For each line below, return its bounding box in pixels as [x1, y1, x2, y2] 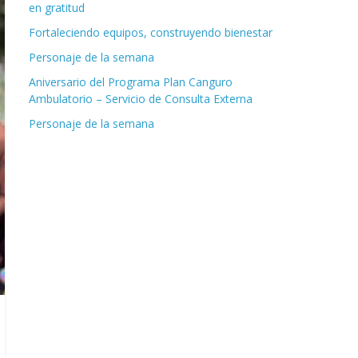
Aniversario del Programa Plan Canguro [29, 74, 233, 90]
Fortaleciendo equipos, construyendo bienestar [29, 25, 272, 41]
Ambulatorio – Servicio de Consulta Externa [29, 91, 253, 107]
